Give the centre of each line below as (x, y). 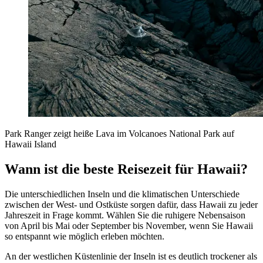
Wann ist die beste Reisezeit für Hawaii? (126, 169)
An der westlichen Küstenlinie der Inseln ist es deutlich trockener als (131, 257)
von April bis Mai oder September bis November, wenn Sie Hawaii (129, 226)
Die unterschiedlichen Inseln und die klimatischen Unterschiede (122, 194)
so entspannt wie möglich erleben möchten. (85, 237)
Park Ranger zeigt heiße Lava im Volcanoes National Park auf (119, 134)
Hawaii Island (31, 144)
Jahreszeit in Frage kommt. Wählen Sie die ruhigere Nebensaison (125, 215)
